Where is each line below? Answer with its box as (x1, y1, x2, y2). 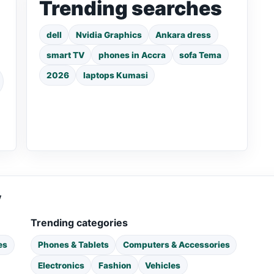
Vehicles (145, 260, 181, 270)
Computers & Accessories (122, 240, 230, 250)
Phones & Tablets (37, 240, 109, 250)
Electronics (37, 260, 84, 270)
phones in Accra (98, 50, 166, 60)
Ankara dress (155, 29, 212, 40)
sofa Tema (179, 50, 222, 60)
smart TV (46, 50, 84, 60)
